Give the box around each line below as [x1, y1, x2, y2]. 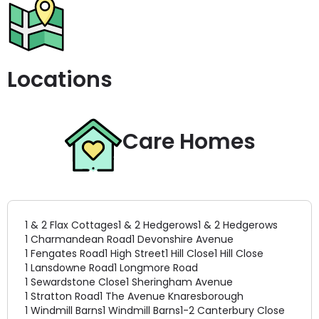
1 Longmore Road [114, 261, 198, 275]
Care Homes [122, 127, 256, 157]
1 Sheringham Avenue [126, 275, 233, 289]
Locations [7, 65, 113, 95]
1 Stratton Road [25, 289, 100, 303]
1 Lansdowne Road [25, 261, 114, 275]
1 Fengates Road [25, 246, 105, 261]
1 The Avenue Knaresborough [100, 289, 244, 303]
